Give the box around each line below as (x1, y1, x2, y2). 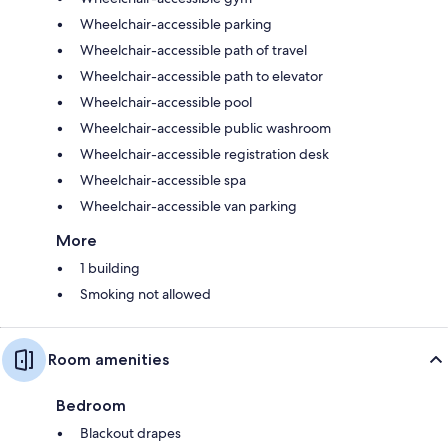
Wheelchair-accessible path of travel (80, 40, 307, 59)
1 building (80, 258, 140, 277)
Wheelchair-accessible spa (80, 170, 246, 189)
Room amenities (48, 349, 169, 369)
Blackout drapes (80, 423, 181, 442)
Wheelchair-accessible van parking (80, 196, 297, 215)
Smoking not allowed (80, 284, 211, 303)
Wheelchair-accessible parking (80, 14, 272, 33)
